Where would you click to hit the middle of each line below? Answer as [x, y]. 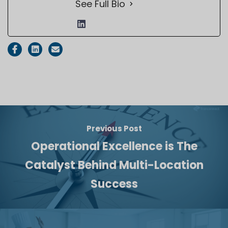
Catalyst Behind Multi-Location [114, 165]
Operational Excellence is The [114, 146]
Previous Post [114, 128]
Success [114, 184]
